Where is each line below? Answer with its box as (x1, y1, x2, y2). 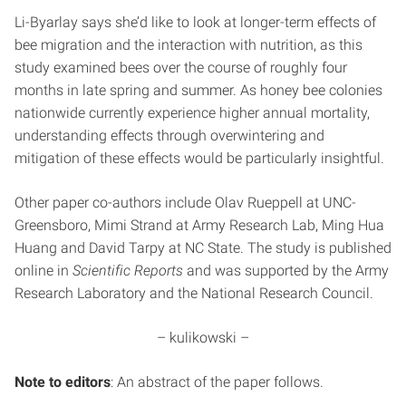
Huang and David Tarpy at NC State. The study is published (14, 239, 391, 256)
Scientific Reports (72, 262, 183, 279)
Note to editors (14, 373, 111, 391)
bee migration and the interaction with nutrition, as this (14, 36, 362, 53)
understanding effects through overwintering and (14, 127, 324, 144)
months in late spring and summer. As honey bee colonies (14, 82, 382, 99)
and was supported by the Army (183, 262, 389, 279)
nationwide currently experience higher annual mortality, (14, 104, 370, 121)
